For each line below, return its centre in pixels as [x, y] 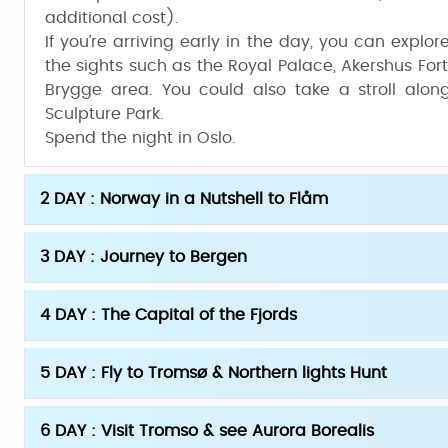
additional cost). [112, 18]
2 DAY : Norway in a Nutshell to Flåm [184, 199]
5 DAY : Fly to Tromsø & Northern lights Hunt [213, 373]
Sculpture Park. [104, 114]
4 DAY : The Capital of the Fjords [168, 315]
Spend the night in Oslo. [140, 138]
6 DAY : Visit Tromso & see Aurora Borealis [207, 431]
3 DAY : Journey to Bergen [143, 257]
